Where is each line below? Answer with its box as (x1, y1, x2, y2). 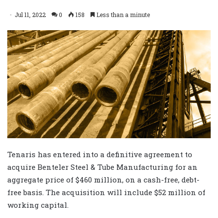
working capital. (7, 200, 69, 210)
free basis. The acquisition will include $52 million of (7, 187, 205, 198)
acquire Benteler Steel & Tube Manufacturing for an (7, 162, 198, 172)
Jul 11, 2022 (15, 10, 46, 18)
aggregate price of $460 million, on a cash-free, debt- (7, 175, 200, 185)
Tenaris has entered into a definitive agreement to (7, 149, 192, 160)
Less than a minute (95, 10, 150, 18)
